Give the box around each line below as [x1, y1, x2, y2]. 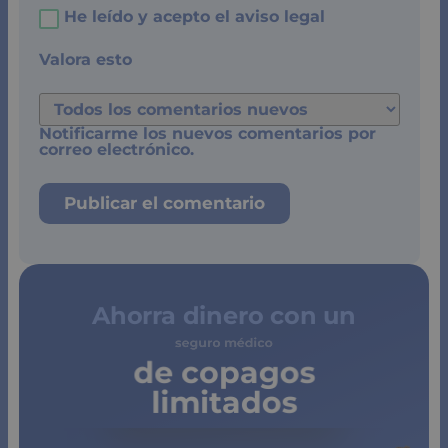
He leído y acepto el [64, 7, 235, 27]
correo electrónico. [39, 140, 194, 160]
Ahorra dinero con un [92, 301, 356, 331]
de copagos [162, 365, 286, 391]
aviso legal [235, 7, 325, 27]
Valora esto [39, 49, 132, 69]
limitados [174, 385, 274, 411]
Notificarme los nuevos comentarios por [39, 124, 376, 144]
